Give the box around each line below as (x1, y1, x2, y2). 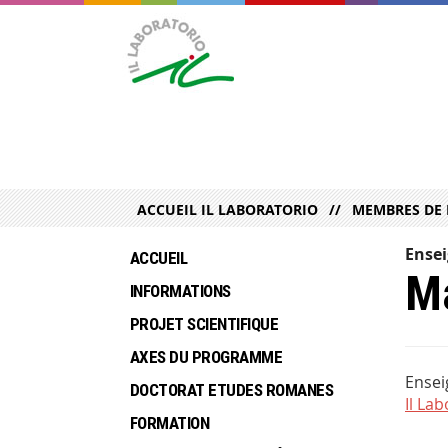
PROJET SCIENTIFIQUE (130, 314, 279, 335)
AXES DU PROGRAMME (130, 347, 283, 368)
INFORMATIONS (130, 281, 231, 302)
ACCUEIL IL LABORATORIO (137, 200, 318, 220)
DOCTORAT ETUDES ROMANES (130, 380, 334, 401)
